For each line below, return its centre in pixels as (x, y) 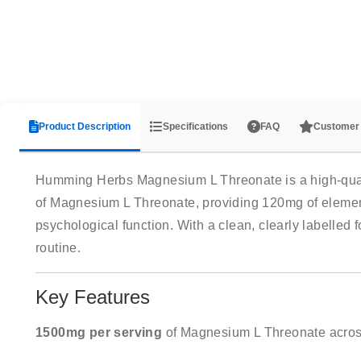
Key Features (93, 297)
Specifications (195, 126)
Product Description (85, 126)
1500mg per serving (99, 332)
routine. (58, 248)
